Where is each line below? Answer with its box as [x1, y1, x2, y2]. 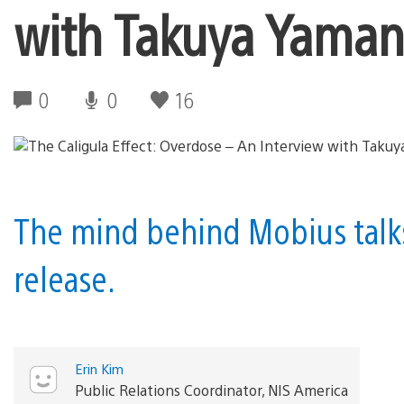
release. [14, 255, 115, 300]
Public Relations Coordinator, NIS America [74, 380, 348, 399]
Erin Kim [74, 359, 124, 377]
